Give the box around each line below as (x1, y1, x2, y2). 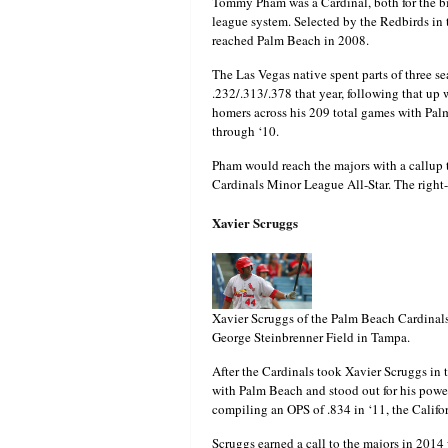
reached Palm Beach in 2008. (212, 30, 369, 49)
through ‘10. (212, 121, 279, 140)
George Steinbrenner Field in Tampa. (212, 327, 410, 346)
